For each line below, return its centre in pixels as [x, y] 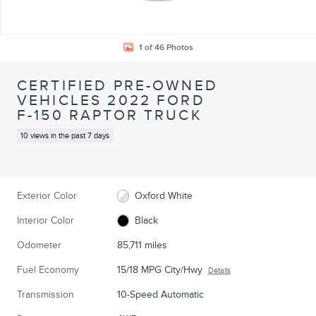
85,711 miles [142, 245]
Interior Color [45, 220]
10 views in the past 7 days [65, 135]
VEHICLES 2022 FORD [111, 101]
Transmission [45, 294]
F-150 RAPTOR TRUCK [110, 115]
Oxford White [164, 195]
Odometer [39, 245]
